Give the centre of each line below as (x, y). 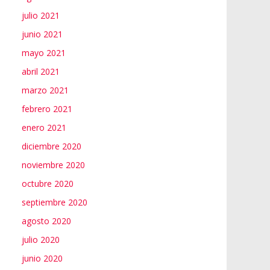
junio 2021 (42, 34)
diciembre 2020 (52, 146)
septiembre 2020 (55, 202)
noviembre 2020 (53, 165)
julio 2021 (41, 15)
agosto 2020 (46, 221)
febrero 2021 (47, 108)
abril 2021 (41, 71)
